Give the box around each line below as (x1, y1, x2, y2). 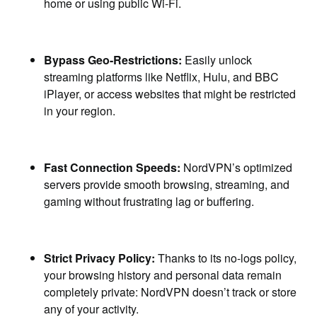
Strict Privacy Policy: (44, 250, 156, 266)
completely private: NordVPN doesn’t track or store (44, 284, 297, 300)
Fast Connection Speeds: (44, 159, 181, 175)
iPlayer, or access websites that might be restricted (44, 86, 296, 102)
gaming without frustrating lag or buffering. (44, 193, 255, 209)
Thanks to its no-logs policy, (155, 250, 297, 266)
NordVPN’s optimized (180, 159, 293, 175)
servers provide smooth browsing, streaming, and (44, 176, 290, 192)
